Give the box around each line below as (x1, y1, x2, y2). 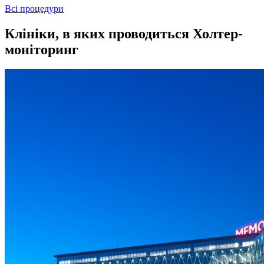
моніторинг (5, 41, 78, 57)
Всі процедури (5, 3, 64, 14)
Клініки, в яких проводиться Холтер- (5, 25, 243, 41)
